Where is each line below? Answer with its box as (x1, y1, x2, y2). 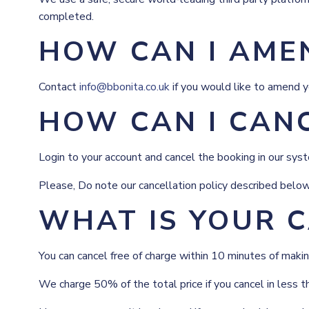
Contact (39, 79, 79, 94)
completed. (39, 9, 94, 24)
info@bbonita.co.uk (79, 79, 170, 94)
